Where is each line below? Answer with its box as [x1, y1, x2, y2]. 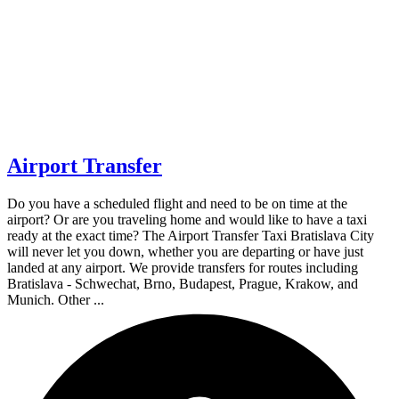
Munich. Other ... [7, 292, 104, 308]
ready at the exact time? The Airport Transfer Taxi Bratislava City [7, 228, 374, 244]
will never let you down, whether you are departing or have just [7, 244, 363, 260]
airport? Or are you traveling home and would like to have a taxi [7, 212, 367, 228]
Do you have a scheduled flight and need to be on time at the [7, 196, 347, 212]
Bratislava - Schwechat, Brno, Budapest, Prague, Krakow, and [7, 276, 358, 292]
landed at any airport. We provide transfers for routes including [7, 260, 358, 276]
